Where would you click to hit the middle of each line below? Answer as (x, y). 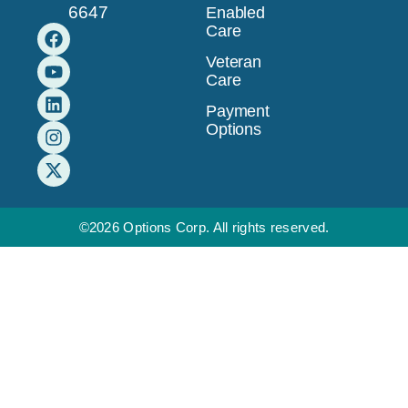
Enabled (235, 12)
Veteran (234, 61)
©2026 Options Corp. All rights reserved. (204, 228)
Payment (238, 111)
